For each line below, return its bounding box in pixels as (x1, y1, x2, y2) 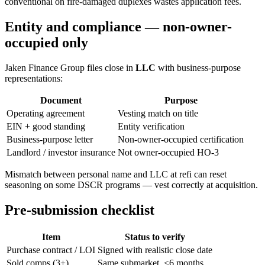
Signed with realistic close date (98, 244, 212, 255)
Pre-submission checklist (5, 202, 154, 218)
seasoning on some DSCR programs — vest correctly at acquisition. (5, 179, 258, 190)
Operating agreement (7, 108, 85, 118)
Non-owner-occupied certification (118, 134, 244, 144)
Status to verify (125, 231, 185, 242)
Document (40, 95, 82, 105)
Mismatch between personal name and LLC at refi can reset (5, 169, 227, 179)
